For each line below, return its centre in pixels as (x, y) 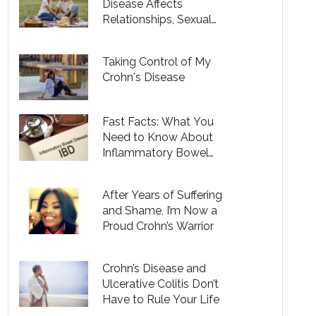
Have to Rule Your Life (161, 299)
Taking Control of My (157, 61)
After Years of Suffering (163, 195)
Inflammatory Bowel (156, 153)
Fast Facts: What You (158, 122)
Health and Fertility (152, 35)
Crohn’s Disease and (154, 268)
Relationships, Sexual (157, 20)
